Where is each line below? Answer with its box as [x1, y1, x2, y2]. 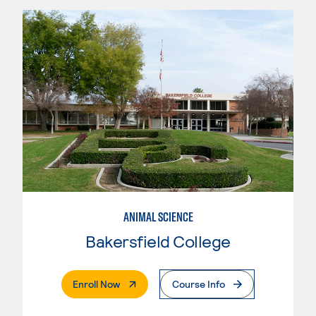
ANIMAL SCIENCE [123, 209, 193, 226]
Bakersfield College [85, 231, 231, 252]
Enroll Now [73, 278, 120, 291]
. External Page [119, 277, 185, 290]
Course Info [172, 278, 225, 291]
